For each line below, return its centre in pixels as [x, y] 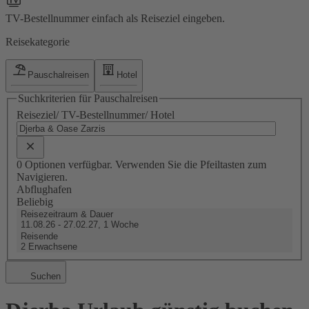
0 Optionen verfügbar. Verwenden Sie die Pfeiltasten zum [141, 164]
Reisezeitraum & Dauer [67, 214]
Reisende [39, 236]
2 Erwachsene [49, 246]
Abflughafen [44, 189]
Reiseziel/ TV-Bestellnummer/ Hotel [96, 114]
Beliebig [35, 201]
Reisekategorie [38, 41]
